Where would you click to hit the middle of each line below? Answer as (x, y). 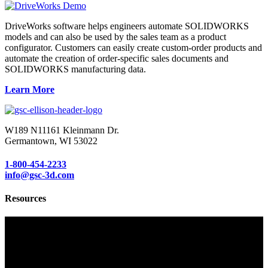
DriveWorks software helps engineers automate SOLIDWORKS (127, 26)
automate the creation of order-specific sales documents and (117, 58)
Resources (25, 199)
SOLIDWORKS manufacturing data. (75, 69)
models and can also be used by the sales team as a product (115, 36)
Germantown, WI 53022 (51, 141)
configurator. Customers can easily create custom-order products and (133, 47)
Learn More (30, 89)
